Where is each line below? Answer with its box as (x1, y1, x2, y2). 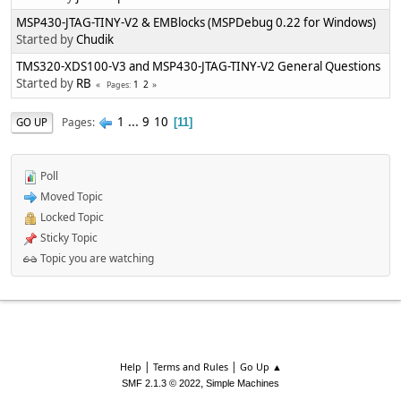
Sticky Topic (38, 230, 98, 246)
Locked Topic (38, 209, 104, 226)
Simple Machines (206, 378, 279, 388)
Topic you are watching (38, 251, 154, 267)
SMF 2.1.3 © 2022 (122, 378, 200, 388)
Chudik (76, 31, 114, 48)
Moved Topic (38, 189, 103, 205)
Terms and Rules (152, 360, 228, 373)
